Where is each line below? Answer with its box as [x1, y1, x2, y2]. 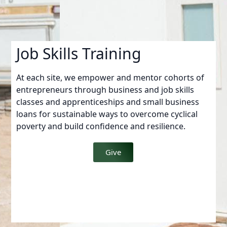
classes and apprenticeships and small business [16, 96, 200, 107]
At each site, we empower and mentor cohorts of [16, 71, 205, 83]
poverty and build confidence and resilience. [16, 120, 186, 132]
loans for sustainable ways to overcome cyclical [16, 108, 198, 120]
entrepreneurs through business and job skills [16, 84, 195, 95]
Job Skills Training [16, 43, 141, 64]
